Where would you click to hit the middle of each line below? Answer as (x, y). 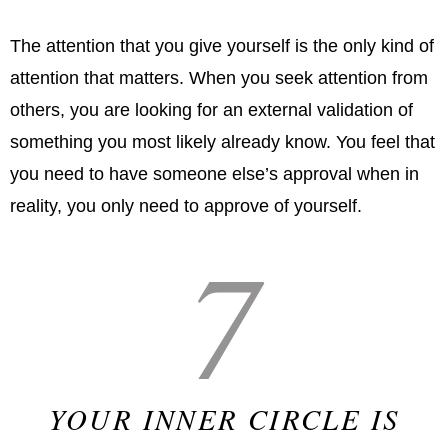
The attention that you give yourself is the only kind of (222, 46)
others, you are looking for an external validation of (211, 110)
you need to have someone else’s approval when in (214, 174)
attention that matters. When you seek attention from (219, 78)
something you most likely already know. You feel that (222, 142)
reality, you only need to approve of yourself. (186, 206)
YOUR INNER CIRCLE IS (224, 419)
